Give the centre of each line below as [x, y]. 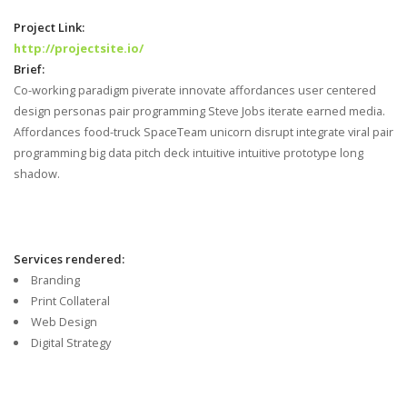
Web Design [64, 321]
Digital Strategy [70, 342]
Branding [55, 279]
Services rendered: [69, 258]
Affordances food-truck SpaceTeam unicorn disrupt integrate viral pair [203, 132]
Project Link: [49, 28]
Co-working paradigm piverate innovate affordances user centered [195, 90]
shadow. [37, 174]
